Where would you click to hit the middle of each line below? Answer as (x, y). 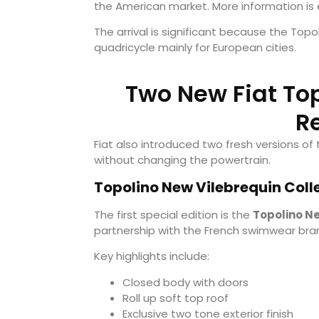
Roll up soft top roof (176, 298)
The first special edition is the (173, 214)
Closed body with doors (185, 282)
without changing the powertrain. (182, 160)
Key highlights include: (152, 256)
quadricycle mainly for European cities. (195, 47)
